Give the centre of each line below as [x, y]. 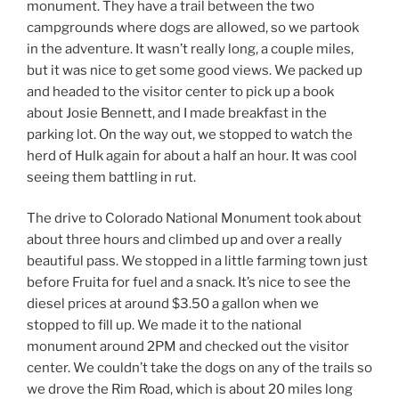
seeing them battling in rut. [111, 177]
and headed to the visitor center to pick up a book [180, 91]
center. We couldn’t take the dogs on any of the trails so [199, 368]
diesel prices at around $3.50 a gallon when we [173, 304]
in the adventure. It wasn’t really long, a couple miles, [190, 49]
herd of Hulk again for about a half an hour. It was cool [192, 155]
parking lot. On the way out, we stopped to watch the [190, 134]
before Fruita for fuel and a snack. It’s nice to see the [189, 283]
